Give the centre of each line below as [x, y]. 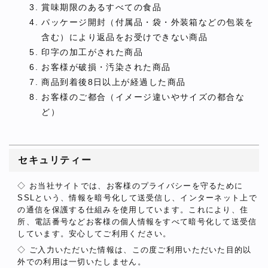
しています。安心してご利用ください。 [95, 234]
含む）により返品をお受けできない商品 [125, 37]
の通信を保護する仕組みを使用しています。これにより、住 [133, 210]
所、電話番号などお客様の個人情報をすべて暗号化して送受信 [137, 222]
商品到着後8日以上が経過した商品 [114, 82]
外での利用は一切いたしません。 [82, 261]
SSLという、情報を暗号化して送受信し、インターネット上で [137, 198]
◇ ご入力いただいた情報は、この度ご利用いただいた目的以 [135, 249]
